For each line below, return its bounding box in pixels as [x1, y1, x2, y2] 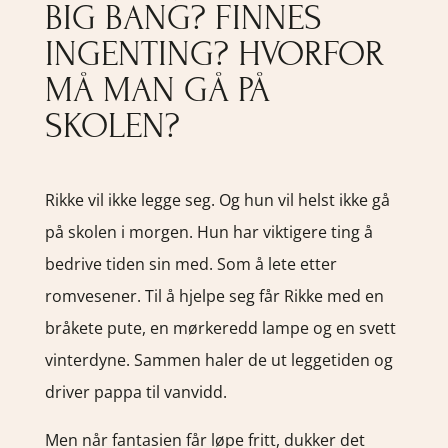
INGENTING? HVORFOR [44, 33, 384, 74]
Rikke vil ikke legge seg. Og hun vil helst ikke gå [44, 188, 390, 211]
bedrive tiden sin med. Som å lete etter [44, 252, 337, 275]
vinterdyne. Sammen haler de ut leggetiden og [44, 348, 393, 371]
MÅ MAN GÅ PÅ [44, 69, 270, 110]
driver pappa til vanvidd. [44, 380, 227, 403]
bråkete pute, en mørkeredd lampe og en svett [44, 316, 396, 339]
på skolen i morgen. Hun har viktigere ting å [44, 220, 373, 243]
